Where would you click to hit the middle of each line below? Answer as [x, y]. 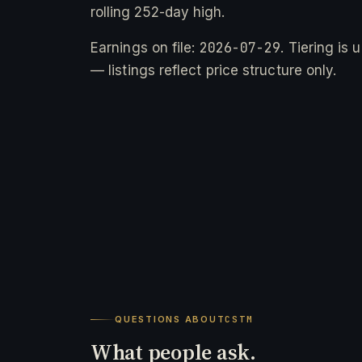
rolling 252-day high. [158, 12]
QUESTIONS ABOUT [170, 320]
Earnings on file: [145, 47]
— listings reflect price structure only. [214, 70]
